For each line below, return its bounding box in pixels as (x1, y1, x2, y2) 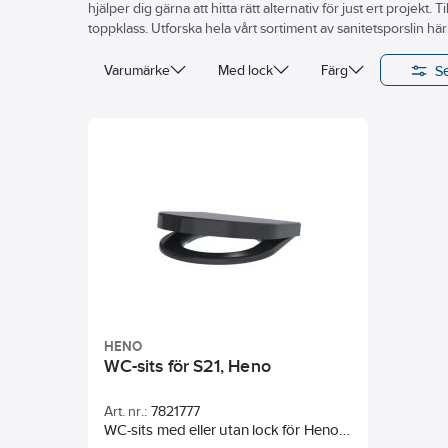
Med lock (218, 62, 273, 78)
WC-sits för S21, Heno (104, 355, 271, 376)
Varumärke (104, 62, 170, 78)
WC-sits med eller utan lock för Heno (104, 421, 339, 438)
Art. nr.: (104, 403, 147, 419)
